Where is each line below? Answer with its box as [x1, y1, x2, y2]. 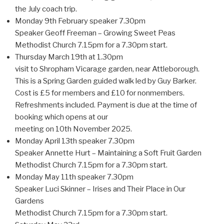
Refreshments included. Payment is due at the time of [15, 100, 197, 109]
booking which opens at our [15, 112, 108, 121]
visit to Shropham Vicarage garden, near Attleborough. [15, 64, 199, 73]
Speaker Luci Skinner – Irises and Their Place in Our [15, 184, 185, 193]
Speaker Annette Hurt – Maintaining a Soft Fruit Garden [15, 148, 201, 157]
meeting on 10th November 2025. [15, 124, 132, 133]
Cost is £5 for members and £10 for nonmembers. [15, 88, 184, 97]
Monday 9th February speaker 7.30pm [15, 16, 145, 25]
